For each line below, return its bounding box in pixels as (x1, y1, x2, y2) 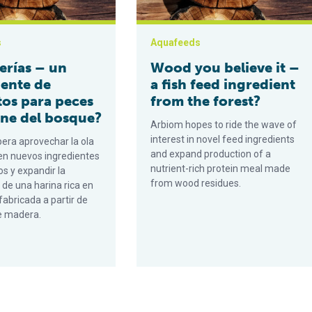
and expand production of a (150, 148, 272, 159)
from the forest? (150, 93, 261, 109)
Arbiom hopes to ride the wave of (150, 119, 297, 130)
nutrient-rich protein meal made (150, 163, 291, 174)
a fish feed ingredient (150, 76, 296, 93)
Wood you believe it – (150, 59, 300, 76)
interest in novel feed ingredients (150, 134, 295, 145)
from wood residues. (150, 178, 242, 189)
